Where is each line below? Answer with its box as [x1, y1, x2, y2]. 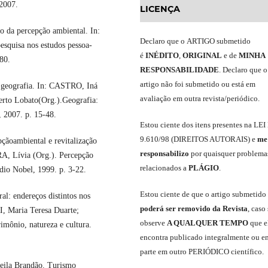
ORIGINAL [182, 51, 222, 60]
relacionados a [140, 163, 188, 173]
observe [140, 218, 167, 228]
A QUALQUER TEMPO [167, 218, 248, 228]
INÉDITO [145, 51, 179, 60]
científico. [229, 247, 264, 257]
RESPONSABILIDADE [140, 65, 219, 75]
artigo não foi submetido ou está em [140, 80, 255, 89]
